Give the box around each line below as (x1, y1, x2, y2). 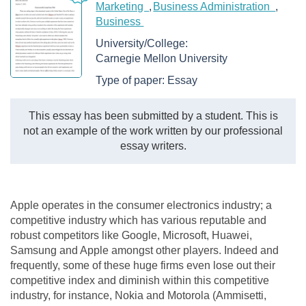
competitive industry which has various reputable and (10, 214, 266, 226)
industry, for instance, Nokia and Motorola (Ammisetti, (10, 289, 266, 301)
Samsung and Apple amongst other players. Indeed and (10, 244, 279, 256)
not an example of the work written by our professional (23, 124, 283, 137)
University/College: (96, 38, 191, 49)
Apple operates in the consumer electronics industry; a (10, 199, 272, 211)
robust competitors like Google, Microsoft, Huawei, (10, 229, 252, 241)
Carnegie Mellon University (96, 53, 228, 64)
